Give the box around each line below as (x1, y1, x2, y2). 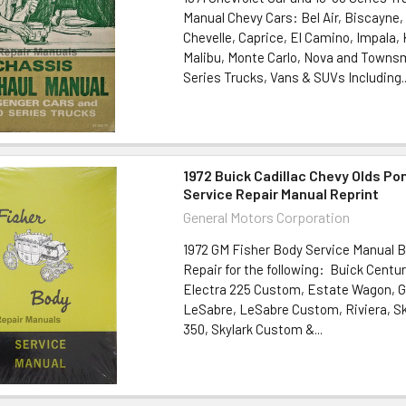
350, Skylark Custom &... (183, 320, 324, 337)
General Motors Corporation (183, 208, 351, 226)
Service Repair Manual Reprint (183, 184, 380, 202)
